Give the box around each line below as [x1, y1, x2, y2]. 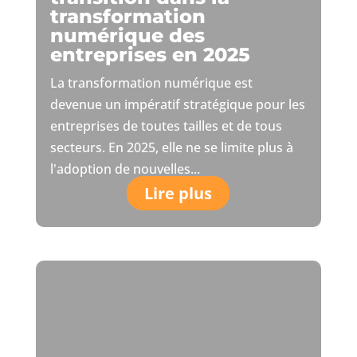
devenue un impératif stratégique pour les [49, 96, 305, 114]
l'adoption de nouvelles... [49, 160, 200, 178]
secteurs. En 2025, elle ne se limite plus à [49, 139, 293, 157]
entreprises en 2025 [49, 43, 250, 67]
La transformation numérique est [49, 74, 253, 92]
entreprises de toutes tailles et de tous [49, 117, 282, 135]
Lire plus [144, 182, 213, 205]
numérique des [49, 24, 205, 48]
